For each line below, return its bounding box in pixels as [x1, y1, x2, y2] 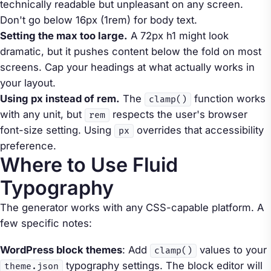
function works [191, 93, 266, 105]
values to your [197, 243, 267, 256]
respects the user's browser [109, 108, 247, 121]
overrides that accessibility [134, 124, 264, 137]
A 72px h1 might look [128, 30, 229, 42]
